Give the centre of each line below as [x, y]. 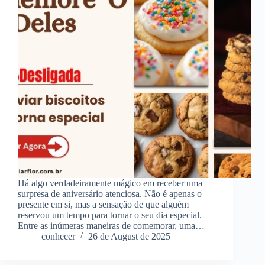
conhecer [58, 237]
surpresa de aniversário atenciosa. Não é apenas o [110, 194]
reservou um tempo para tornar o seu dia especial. [110, 215]
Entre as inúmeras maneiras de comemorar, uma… [111, 226]
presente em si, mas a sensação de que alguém [103, 205]
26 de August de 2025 [129, 237]
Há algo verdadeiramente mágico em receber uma [110, 183]
